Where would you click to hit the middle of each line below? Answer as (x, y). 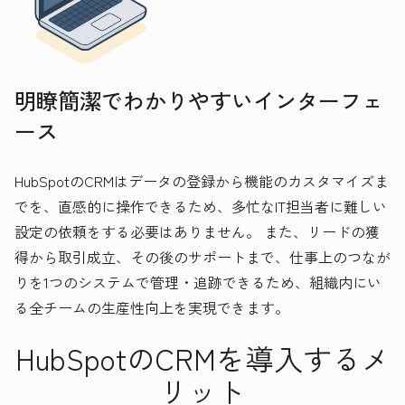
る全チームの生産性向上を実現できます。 (152, 307)
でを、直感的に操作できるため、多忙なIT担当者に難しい (201, 206)
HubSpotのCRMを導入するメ (202, 358)
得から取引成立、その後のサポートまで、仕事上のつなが (202, 256)
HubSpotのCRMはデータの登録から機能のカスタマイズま (202, 180)
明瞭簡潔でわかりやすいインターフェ (199, 99)
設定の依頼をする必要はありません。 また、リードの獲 (197, 231)
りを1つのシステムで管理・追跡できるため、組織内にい (198, 282)
